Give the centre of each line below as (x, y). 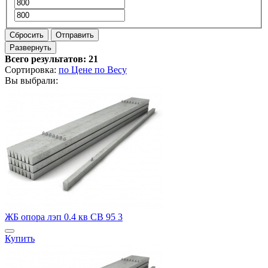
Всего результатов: (47, 59)
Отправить (75, 35)
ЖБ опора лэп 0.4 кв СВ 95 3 (64, 217)
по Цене (77, 70)
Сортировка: (32, 70)
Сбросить (27, 35)
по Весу (111, 70)
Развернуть (31, 48)
